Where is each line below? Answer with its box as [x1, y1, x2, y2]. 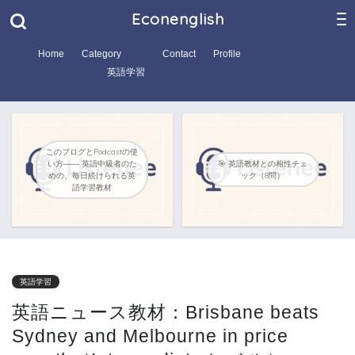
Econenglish [131, 10, 224, 29]
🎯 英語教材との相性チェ [218, 158, 308, 170]
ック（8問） [241, 170, 285, 181]
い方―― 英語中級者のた [47, 158, 137, 170]
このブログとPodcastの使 [46, 147, 139, 158]
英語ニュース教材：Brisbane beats [12, 301, 319, 323]
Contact [162, 48, 196, 59]
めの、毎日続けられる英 [48, 170, 136, 181]
